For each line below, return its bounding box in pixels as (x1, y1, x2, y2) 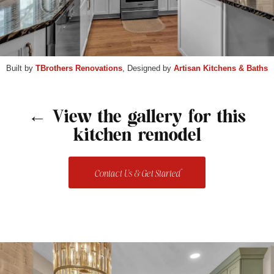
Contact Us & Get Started (94, 168, 180, 180)
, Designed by (122, 64, 174, 73)
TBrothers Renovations (35, 64, 122, 73)
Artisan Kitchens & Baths (174, 64, 268, 73)
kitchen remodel (73, 124, 201, 145)
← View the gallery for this (28, 106, 246, 127)
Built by (6, 64, 35, 73)
